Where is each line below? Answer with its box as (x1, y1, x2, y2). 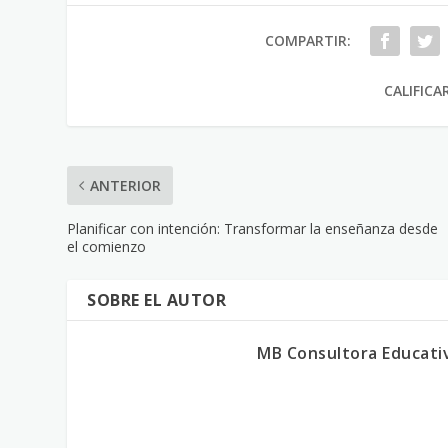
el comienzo (67, 237, 147, 257)
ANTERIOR (90, 176, 162, 196)
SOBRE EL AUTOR (87, 289, 227, 312)
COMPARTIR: (264, 31, 351, 51)
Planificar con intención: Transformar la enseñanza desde (67, 219, 439, 239)
